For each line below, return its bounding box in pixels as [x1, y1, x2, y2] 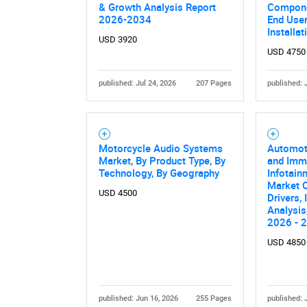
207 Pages [196, 78, 232, 88]
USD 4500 [98, 188, 137, 199]
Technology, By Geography [98, 165, 219, 180]
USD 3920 [98, 34, 137, 45]
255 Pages [196, 293, 232, 303]
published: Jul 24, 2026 [98, 78, 176, 88]
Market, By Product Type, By [98, 153, 225, 167]
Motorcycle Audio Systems [98, 140, 223, 155]
